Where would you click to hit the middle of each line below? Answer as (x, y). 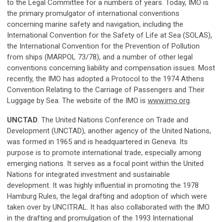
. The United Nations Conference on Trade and (113, 120)
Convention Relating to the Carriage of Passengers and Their (106, 90)
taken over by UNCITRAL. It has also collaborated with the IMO (108, 207)
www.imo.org (169, 101)
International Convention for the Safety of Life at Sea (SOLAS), (110, 35)
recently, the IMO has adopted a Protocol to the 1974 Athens (106, 79)
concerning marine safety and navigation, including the (95, 24)
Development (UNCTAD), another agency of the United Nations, (109, 131)
